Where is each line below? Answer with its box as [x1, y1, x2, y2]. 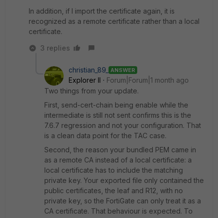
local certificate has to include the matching [44, 166, 183, 174]
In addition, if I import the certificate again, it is [29, 7, 175, 15]
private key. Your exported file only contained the [44, 176, 204, 184]
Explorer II [69, 76, 101, 84]
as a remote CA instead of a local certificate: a [44, 156, 192, 164]
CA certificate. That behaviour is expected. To [44, 207, 193, 215]
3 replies [40, 44, 70, 52]
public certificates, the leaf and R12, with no [44, 186, 183, 195]
